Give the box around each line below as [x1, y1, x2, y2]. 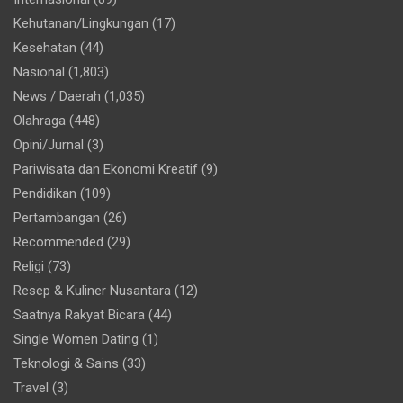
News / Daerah [13, 87, 101, 104]
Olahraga [13, 112, 66, 129]
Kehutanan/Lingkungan [13, 14, 148, 31]
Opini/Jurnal [13, 136, 84, 153]
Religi [13, 257, 44, 274]
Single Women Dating [13, 330, 139, 347]
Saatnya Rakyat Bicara [13, 306, 145, 323]
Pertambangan [13, 209, 100, 226]
